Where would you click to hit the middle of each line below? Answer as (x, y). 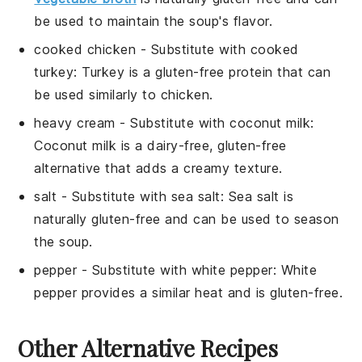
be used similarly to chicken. (124, 95)
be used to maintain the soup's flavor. (154, 21)
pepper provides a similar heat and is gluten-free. (189, 293)
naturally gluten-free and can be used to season (187, 219)
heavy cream (75, 123)
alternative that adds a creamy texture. (158, 168)
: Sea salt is (257, 197)
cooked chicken (85, 50)
